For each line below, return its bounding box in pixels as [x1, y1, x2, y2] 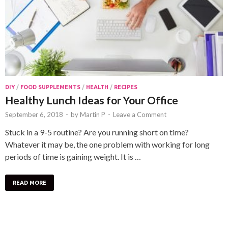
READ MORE [13, 180, 46, 186]
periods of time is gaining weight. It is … [5, 152, 141, 162]
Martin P [80, 110, 105, 119]
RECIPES [114, 84, 137, 91]
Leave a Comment [113, 110, 166, 119]
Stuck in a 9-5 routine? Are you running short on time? [5, 127, 189, 137]
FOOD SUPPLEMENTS [20, 84, 80, 91]
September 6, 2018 [5, 110, 63, 119]
